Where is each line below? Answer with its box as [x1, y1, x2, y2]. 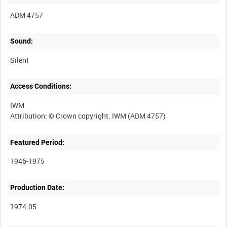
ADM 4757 [10, 10, 44, 20]
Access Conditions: [10, 82, 72, 91]
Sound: [10, 37, 33, 46]
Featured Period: [10, 138, 65, 146]
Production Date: [10, 183, 65, 192]
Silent [10, 55, 29, 65]
